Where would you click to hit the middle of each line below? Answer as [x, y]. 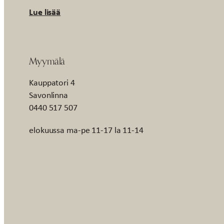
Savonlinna [48, 95]
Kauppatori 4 [52, 83]
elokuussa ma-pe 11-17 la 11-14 [86, 130]
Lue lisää [45, 11]
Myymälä [47, 61]
